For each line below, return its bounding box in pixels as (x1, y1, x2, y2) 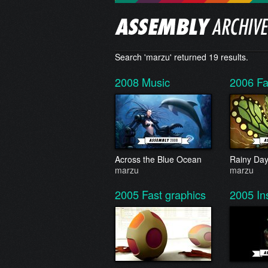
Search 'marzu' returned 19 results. (115, 51, 248, 63)
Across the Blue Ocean (115, 153, 202, 165)
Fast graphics (142, 187, 206, 202)
